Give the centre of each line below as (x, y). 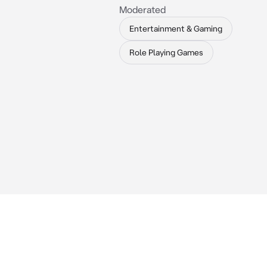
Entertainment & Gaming (176, 29)
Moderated (142, 10)
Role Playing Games (166, 52)
